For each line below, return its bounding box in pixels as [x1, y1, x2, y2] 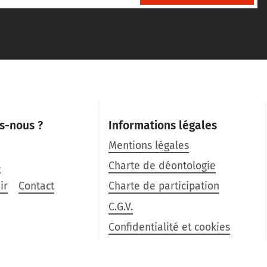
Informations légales [108, 118, 218, 132]
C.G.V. [108, 200, 133, 213]
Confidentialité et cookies [108, 221, 231, 234]
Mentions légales [108, 139, 190, 152]
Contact [18, 180, 54, 193]
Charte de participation [108, 180, 220, 193]
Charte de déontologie [108, 160, 216, 173]
